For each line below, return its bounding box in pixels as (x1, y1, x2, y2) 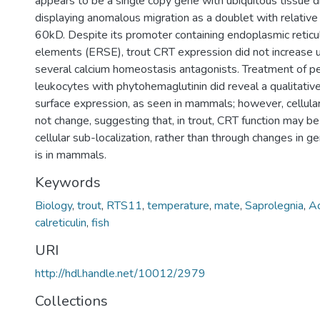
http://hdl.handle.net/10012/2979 (35, 266, 206, 281)
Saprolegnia (245, 198, 304, 214)
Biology (35, 198, 72, 214)
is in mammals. (35, 147, 106, 163)
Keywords (35, 173, 101, 192)
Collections (35, 291, 108, 311)
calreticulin (35, 215, 86, 231)
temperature (147, 198, 209, 214)
